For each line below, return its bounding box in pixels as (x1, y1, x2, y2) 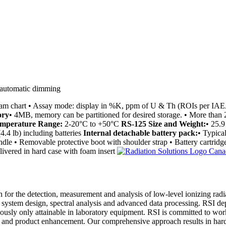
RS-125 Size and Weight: (121, 120, 206, 129)
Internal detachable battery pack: (83, 129, 198, 138)
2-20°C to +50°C (63, 120, 121, 129)
